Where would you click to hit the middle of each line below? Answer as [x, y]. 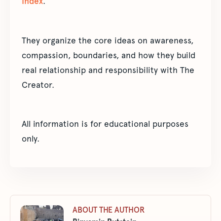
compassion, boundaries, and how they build [109, 55]
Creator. [38, 85]
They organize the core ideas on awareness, [108, 40]
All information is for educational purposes [105, 124]
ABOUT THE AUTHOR [109, 210]
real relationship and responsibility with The [108, 70]
